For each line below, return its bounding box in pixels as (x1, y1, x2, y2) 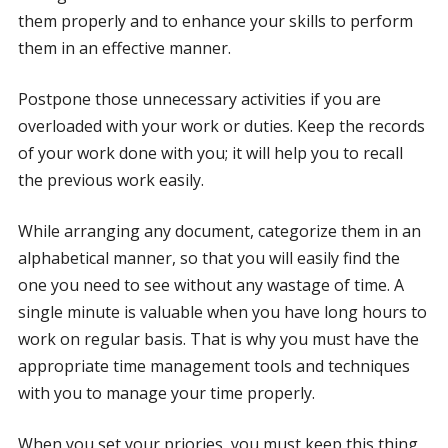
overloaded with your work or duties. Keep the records (17, 115, 425, 138)
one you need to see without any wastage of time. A (17, 274, 404, 297)
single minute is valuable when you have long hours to (17, 301, 427, 324)
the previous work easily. (17, 169, 204, 192)
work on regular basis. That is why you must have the (17, 328, 419, 351)
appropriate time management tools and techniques (17, 355, 410, 378)
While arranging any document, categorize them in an (17, 220, 421, 243)
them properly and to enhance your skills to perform (17, 10, 413, 33)
